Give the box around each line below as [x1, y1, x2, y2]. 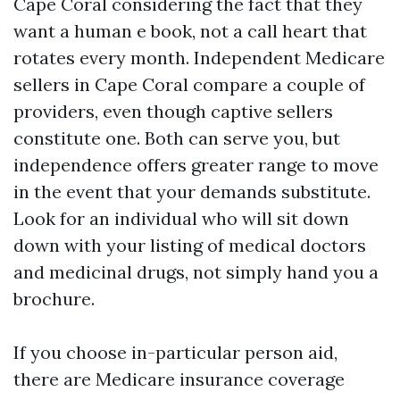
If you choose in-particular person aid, [13, 341, 337, 363]
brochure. [13, 287, 95, 310]
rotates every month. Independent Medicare [13, 46, 385, 69]
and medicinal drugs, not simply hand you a [13, 261, 379, 283]
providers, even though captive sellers [13, 100, 333, 122]
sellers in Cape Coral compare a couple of [13, 73, 365, 96]
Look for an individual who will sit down [13, 207, 349, 229]
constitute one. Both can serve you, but [13, 127, 340, 149]
